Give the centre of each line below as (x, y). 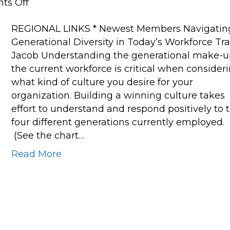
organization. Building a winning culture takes (118, 95)
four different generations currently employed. (118, 122)
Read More (37, 154)
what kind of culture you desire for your (102, 82)
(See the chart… (48, 136)
